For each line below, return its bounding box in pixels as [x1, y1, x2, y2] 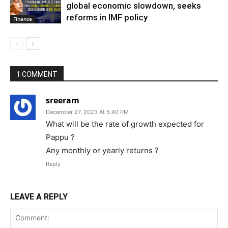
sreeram [46, 94, 79, 106]
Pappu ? [46, 132, 75, 142]
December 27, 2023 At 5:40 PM [46, 108, 129, 116]
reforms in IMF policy [66, 12, 148, 22]
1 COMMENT [16, 70, 58, 78]
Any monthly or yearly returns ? [46, 145, 159, 155]
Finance [13, 15, 32, 22]
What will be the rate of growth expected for [46, 119, 204, 129]
